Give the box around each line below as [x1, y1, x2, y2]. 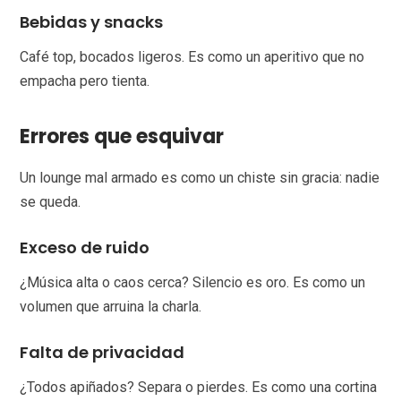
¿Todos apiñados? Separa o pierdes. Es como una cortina [20, 379, 378, 397]
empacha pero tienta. [20, 73, 150, 90]
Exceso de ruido [20, 236, 150, 260]
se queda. [20, 193, 81, 211]
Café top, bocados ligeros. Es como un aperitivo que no [20, 48, 365, 66]
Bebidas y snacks [20, 11, 164, 34]
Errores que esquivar [20, 123, 225, 151]
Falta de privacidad [20, 341, 185, 364]
